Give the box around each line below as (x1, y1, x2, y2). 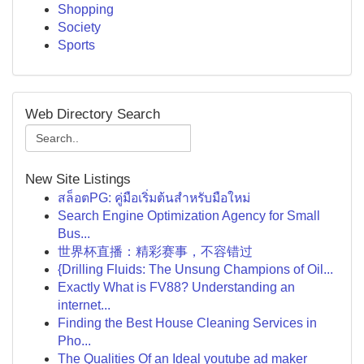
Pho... (58, 334, 91, 348)
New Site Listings (25, 171, 131, 187)
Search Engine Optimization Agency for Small (58, 209, 320, 223)
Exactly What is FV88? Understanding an (58, 280, 295, 294)
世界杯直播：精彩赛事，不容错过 (58, 245, 253, 258)
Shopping (58, 2, 114, 16)
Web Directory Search (25, 106, 160, 122)
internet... (58, 298, 110, 312)
